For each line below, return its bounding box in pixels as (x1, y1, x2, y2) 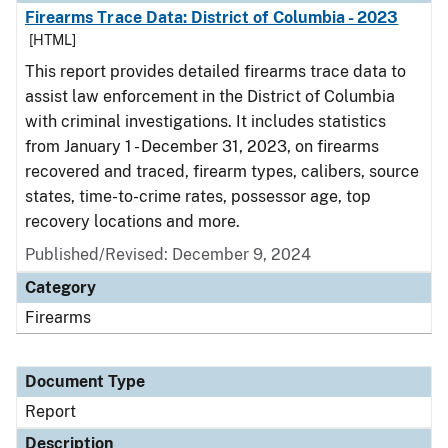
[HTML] (29, 32, 76, 48)
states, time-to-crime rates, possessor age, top (25, 187, 371, 206)
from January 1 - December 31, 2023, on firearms (25, 137, 379, 156)
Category (25, 278, 96, 297)
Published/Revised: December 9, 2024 (25, 245, 311, 264)
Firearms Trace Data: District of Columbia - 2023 (25, 8, 399, 27)
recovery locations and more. (25, 212, 240, 231)
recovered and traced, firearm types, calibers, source (25, 162, 419, 181)
